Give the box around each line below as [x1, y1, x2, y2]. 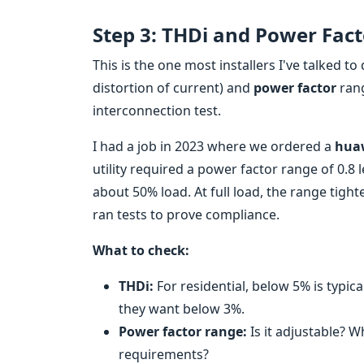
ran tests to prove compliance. [93, 206, 279, 223]
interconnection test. [93, 102, 221, 119]
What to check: [93, 241, 189, 259]
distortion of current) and [93, 79, 253, 97]
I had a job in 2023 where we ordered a [93, 137, 335, 155]
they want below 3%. [119, 300, 245, 318]
